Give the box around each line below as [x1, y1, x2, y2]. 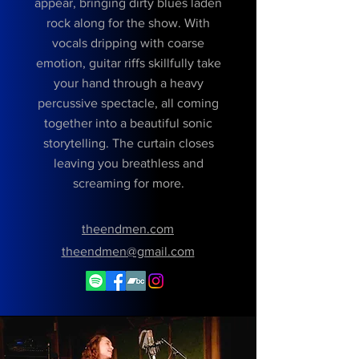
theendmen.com [82, 222, 174, 236]
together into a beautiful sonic [44, 116, 212, 130]
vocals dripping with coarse [52, 36, 204, 50]
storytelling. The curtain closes [42, 136, 214, 150]
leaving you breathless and [53, 156, 204, 170]
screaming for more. [72, 176, 184, 190]
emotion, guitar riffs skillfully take [35, 56, 221, 70]
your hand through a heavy [53, 76, 204, 90]
